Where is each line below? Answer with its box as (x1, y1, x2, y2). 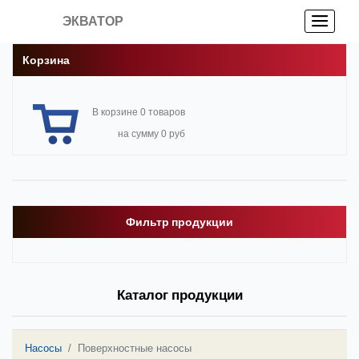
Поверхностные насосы (78, 342, 192, 354)
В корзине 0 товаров (92, 107, 185, 118)
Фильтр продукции (126, 214, 233, 230)
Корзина (22, 52, 70, 68)
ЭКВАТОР (63, 14, 124, 28)
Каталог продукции (116, 285, 243, 305)
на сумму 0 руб (118, 128, 185, 139)
